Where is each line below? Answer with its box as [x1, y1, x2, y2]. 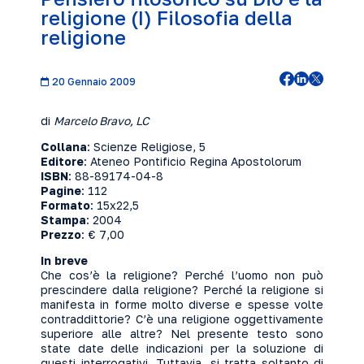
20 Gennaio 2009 [50, 76, 136, 88]
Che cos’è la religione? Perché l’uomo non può [41, 268, 323, 282]
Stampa [41, 213, 86, 227]
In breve [41, 253, 88, 267]
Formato [41, 198, 90, 212]
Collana [41, 140, 87, 154]
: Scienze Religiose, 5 [87, 140, 206, 154]
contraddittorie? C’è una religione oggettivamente [41, 312, 323, 326]
